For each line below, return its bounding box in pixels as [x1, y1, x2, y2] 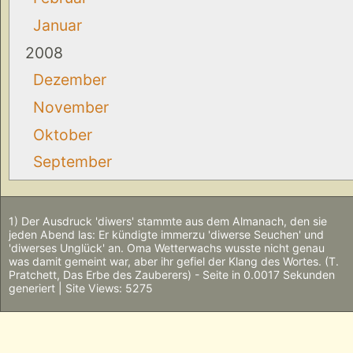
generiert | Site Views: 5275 [9, 281, 153, 295]
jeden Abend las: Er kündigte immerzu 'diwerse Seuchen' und [9, 227, 324, 241]
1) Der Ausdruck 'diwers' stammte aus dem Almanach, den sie [9, 214, 327, 228]
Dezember [33, 70, 106, 90]
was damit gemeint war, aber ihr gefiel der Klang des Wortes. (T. [9, 254, 339, 268]
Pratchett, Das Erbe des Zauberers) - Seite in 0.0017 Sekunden [9, 267, 335, 281]
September [33, 152, 112, 172]
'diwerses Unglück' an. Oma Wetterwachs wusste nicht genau [9, 240, 325, 255]
